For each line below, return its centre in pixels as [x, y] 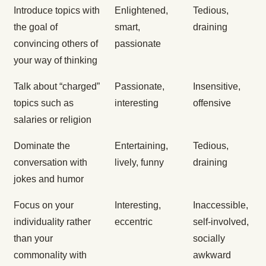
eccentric [134, 222]
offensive [212, 103]
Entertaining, [141, 146]
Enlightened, [141, 11]
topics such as [44, 103]
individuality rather [52, 222]
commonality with [50, 255]
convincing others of [56, 44]
